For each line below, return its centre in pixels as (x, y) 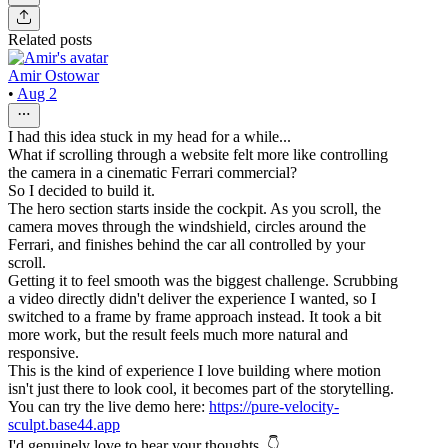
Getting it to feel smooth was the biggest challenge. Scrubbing (203, 280)
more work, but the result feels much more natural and (178, 334)
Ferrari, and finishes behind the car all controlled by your (186, 244)
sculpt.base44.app (64, 424)
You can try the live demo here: (108, 406)
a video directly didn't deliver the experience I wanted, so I (192, 298)
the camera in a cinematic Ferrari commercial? (152, 172)
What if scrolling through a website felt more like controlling (198, 154)
